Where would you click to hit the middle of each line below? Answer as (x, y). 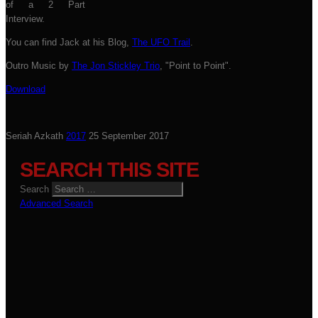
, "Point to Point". (196, 66)
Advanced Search (56, 203)
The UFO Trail (161, 42)
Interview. (27, 19)
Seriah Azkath (34, 136)
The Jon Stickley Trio (116, 66)
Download (26, 89)
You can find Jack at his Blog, (69, 42)
